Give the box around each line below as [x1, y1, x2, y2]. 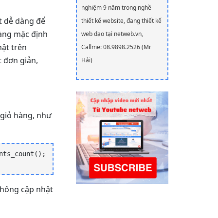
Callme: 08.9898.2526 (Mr [81, 43, 151, 51]
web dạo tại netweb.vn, [81, 30, 143, 38]
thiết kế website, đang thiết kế [81, 17, 162, 25]
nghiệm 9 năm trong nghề [81, 3, 151, 12]
